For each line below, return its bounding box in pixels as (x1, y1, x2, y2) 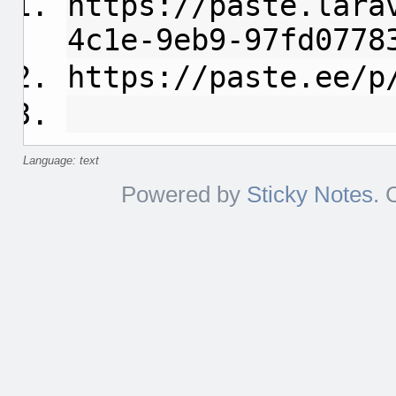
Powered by (120, 182, 247, 207)
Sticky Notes (246, 182, 373, 207)
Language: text (23, 155, 99, 167)
